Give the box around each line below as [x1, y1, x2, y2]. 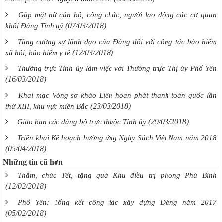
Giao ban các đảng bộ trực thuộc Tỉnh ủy [17, 117, 146, 126]
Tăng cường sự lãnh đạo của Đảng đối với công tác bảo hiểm [18, 37, 217, 46]
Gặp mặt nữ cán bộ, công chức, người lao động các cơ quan [18, 10, 217, 19]
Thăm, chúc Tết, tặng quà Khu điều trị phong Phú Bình [17, 171, 217, 179]
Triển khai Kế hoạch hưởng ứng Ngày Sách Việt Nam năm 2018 [17, 133, 217, 142]
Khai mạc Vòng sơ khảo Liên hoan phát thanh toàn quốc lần [18, 91, 217, 99]
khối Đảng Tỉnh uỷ [5, 21, 63, 30]
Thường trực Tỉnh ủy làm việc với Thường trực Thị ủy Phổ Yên [18, 64, 217, 72]
